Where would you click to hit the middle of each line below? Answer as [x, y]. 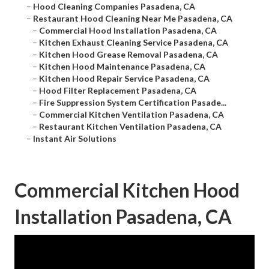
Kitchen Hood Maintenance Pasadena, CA [122, 67]
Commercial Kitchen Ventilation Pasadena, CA [131, 115]
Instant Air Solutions [75, 139]
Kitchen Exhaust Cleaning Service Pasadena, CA [134, 43]
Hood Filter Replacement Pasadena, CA [118, 91]
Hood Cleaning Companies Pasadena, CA [114, 7]
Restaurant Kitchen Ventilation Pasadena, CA [130, 127]
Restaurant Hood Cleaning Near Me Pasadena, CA [133, 19]
